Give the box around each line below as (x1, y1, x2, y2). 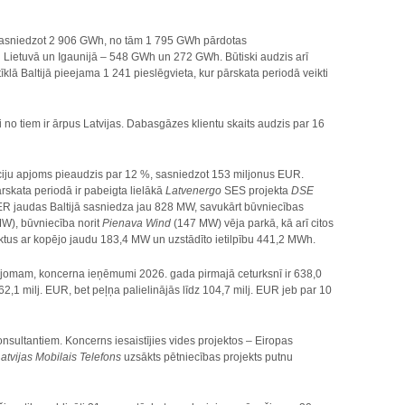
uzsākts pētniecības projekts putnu (121, 351, 294, 363)
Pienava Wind (99, 217, 174, 230)
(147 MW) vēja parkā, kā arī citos (174, 217, 334, 230)
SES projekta (221, 184, 292, 197)
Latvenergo (165, 184, 222, 197)
